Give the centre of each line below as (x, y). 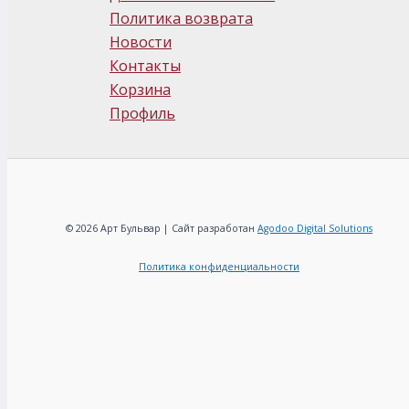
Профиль (142, 113)
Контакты (145, 66)
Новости (141, 42)
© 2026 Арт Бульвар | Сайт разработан (162, 228)
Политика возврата (181, 18)
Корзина (140, 89)
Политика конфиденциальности (219, 267)
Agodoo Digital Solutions (315, 228)
